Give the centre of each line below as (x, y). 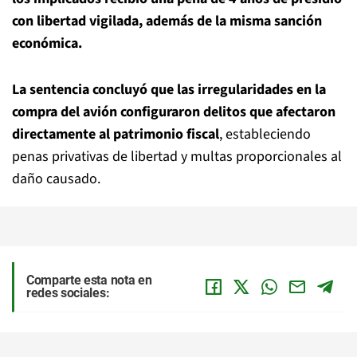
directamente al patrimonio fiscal (116, 134)
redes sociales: (68, 293)
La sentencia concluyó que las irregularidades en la (169, 90)
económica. (47, 43)
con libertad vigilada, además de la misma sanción (167, 21)
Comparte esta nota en (89, 280)
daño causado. (56, 179)
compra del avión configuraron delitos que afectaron (174, 112)
